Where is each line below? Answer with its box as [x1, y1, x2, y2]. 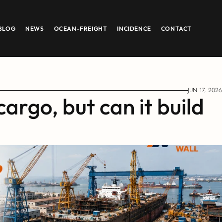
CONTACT [161, 24, 192, 32]
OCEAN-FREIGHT [54, 24, 108, 32]
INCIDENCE [117, 24, 151, 32]
